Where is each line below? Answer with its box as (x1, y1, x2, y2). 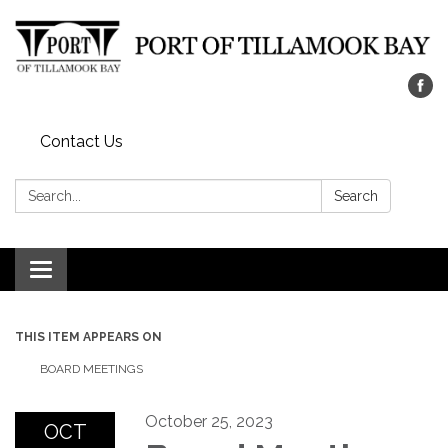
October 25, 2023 (145, 412, 273, 432)
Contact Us (40, 132, 123, 152)
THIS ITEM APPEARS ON (15, 330, 162, 345)
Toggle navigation (40, 262, 173, 282)
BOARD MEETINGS (40, 362, 143, 377)
